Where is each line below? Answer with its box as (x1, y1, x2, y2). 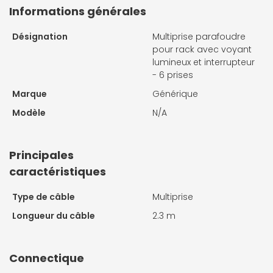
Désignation (12, 30, 68, 43)
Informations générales (9, 4, 146, 19)
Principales (9, 147, 74, 163)
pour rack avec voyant (152, 43, 252, 56)
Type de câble (12, 191, 75, 204)
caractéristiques (9, 164, 106, 180)
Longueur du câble (12, 210, 95, 222)
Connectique (9, 250, 84, 266)
